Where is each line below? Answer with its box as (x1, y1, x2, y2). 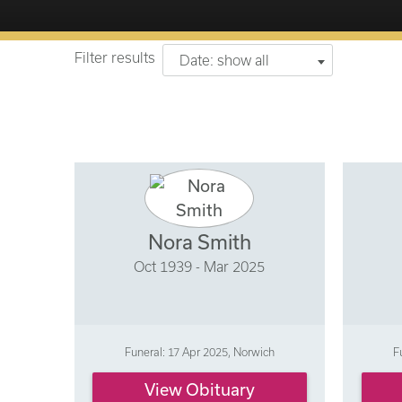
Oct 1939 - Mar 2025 (134, 258, 266, 275)
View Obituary (144, 380, 255, 400)
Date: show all (179, 51, 269, 68)
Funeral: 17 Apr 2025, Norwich (124, 345, 275, 358)
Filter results (74, 49, 155, 66)
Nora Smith (147, 231, 251, 254)
